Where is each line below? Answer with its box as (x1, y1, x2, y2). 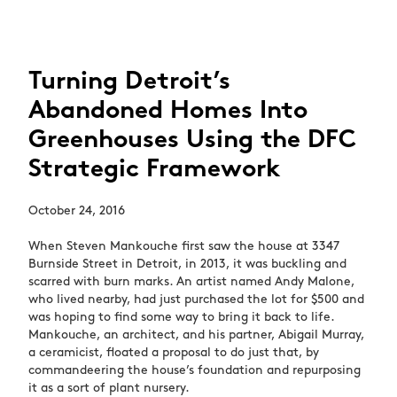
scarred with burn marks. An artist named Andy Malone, (28, 276, 355, 289)
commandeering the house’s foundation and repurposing (28, 364, 362, 378)
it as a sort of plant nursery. (28, 382, 191, 395)
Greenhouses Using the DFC (28, 128, 357, 153)
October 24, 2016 (28, 205, 126, 218)
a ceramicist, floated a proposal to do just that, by (28, 346, 320, 360)
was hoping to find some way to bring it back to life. (28, 311, 335, 324)
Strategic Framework (28, 158, 282, 183)
